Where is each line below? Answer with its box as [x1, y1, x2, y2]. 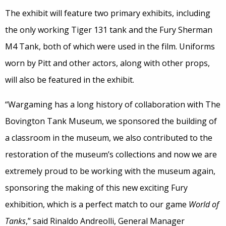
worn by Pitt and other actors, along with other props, [5, 58, 210, 69]
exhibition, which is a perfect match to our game [5, 199, 189, 210]
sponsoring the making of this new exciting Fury [5, 182, 188, 194]
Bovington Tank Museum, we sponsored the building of [5, 116, 217, 127]
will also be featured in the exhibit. [5, 74, 134, 86]
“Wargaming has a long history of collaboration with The [5, 99, 220, 110]
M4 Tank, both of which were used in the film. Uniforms [5, 41, 215, 52]
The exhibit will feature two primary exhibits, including [5, 8, 210, 19]
